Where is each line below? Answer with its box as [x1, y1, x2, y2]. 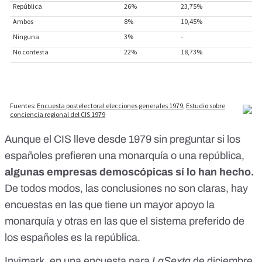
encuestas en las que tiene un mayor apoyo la [5, 199, 215, 211]
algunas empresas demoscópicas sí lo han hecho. [5, 166, 254, 178]
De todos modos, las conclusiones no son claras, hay [5, 182, 248, 195]
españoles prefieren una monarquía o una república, [5, 150, 244, 162]
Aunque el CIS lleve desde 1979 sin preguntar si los [5, 133, 240, 146]
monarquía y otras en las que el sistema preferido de [5, 215, 244, 227]
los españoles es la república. [5, 232, 140, 244]
